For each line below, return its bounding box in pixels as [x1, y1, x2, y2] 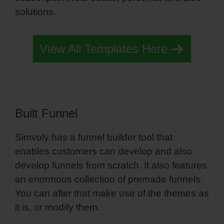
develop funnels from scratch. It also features [15, 159, 207, 170]
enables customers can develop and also [15, 145, 192, 156]
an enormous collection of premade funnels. [15, 173, 203, 184]
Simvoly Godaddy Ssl [58, 6, 151, 17]
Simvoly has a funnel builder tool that [15, 131, 172, 142]
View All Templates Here [39, 41, 167, 55]
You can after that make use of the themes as [15, 187, 209, 198]
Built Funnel [15, 106, 77, 120]
